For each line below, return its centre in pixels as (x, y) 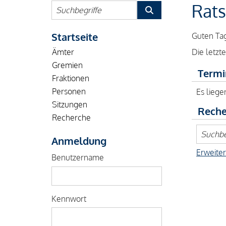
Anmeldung (79, 141)
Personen (69, 92)
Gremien (67, 65)
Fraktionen (71, 78)
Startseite (75, 37)
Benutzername (78, 158)
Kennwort (69, 199)
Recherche (71, 118)
